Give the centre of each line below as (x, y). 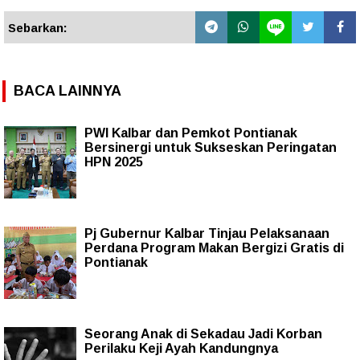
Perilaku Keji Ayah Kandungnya (181, 348)
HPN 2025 (114, 162)
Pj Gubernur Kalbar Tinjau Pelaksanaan (207, 233)
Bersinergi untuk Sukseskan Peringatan (211, 147)
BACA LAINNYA (67, 90)
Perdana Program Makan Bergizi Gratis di (214, 247)
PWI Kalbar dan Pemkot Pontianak (191, 133)
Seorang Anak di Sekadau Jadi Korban (203, 333)
